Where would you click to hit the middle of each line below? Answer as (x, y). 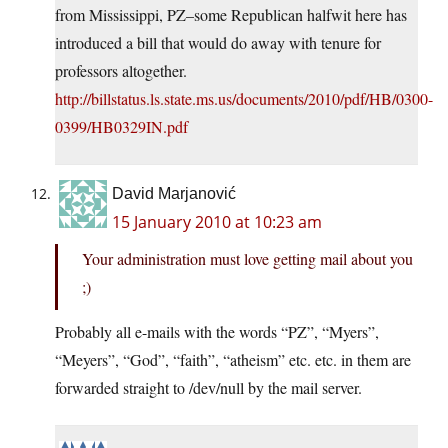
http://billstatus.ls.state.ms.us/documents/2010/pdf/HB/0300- (244, 99)
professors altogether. (121, 71)
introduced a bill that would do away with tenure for (218, 43)
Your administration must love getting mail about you (247, 259)
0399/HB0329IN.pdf (121, 127)
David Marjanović (174, 194)
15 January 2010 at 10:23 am (217, 222)
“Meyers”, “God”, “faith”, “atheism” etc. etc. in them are (233, 360)
